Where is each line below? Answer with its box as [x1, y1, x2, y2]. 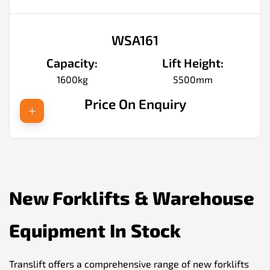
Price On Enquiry [84, 96, 186, 113]
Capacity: [46, 55, 98, 71]
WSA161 [111, 32, 159, 48]
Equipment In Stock [9, 219, 181, 241]
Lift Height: [162, 55, 224, 71]
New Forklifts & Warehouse [9, 186, 254, 209]
